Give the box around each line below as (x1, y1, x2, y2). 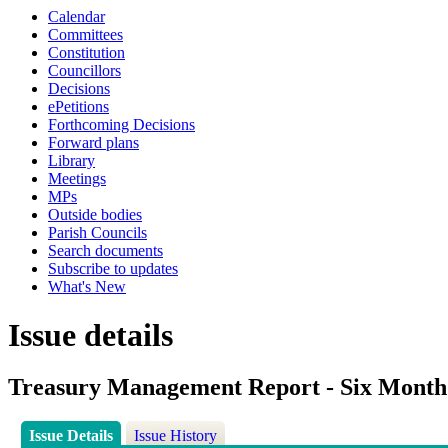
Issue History (134, 427, 218, 445)
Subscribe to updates (48, 260, 178, 277)
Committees (48, 26, 123, 43)
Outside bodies (48, 206, 142, 223)
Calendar (48, 8, 105, 25)
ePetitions (48, 98, 109, 115)
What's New (48, 278, 126, 295)
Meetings (48, 170, 106, 187)
